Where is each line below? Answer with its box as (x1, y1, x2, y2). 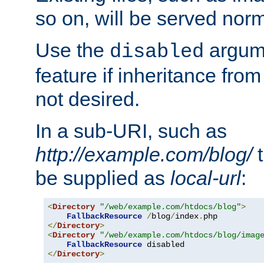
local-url (170, 167, 241, 190)
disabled (110, 41, 204, 64)
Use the (35, 39, 110, 62)
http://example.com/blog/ (35, 143, 252, 166)
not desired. (35, 88, 140, 111)
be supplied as (35, 167, 170, 190)
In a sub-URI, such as (35, 120, 227, 143)
